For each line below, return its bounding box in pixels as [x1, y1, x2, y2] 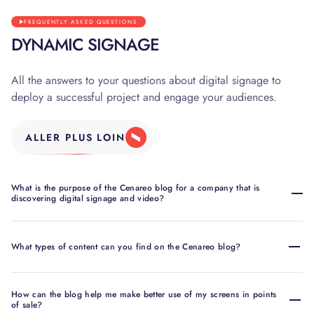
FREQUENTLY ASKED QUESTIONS [24, 17, 137, 26]
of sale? [11, 299, 43, 312]
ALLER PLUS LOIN [25, 130, 126, 144]
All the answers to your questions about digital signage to [11, 72, 281, 89]
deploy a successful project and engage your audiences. [11, 89, 277, 106]
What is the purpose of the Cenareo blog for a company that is [11, 182, 260, 195]
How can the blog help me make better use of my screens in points [11, 288, 277, 301]
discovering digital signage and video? [11, 192, 165, 205]
